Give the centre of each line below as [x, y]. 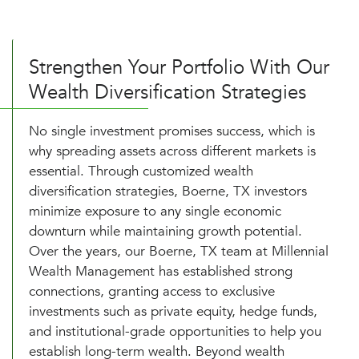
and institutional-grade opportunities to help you [175, 331]
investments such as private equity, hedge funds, [173, 311]
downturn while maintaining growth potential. [165, 231]
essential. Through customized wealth [141, 171]
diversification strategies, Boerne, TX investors [168, 191]
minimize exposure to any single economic [155, 211]
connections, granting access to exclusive [152, 291]
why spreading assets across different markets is [172, 151]
